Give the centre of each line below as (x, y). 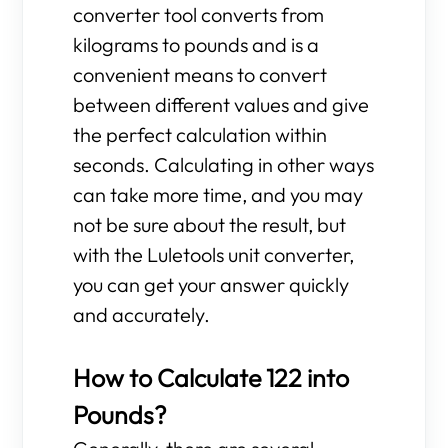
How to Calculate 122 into (211, 378)
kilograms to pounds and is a (196, 44)
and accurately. (142, 314)
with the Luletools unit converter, (214, 254)
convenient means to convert (200, 74)
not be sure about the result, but (210, 224)
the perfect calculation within (200, 134)
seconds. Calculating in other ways (224, 164)
